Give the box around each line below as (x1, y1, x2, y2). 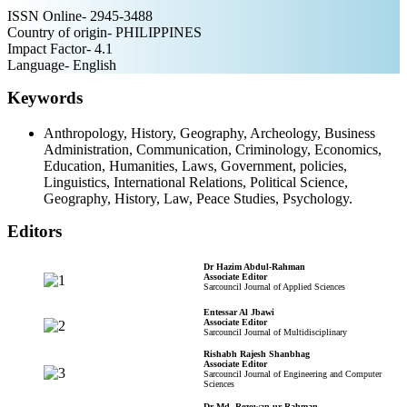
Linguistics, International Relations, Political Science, (44, 174, 348, 190)
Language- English (7, 56, 116, 73)
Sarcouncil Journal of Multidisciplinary (203, 326, 347, 337)
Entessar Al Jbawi (203, 306, 274, 317)
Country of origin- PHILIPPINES (7, 24, 202, 40)
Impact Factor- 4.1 (7, 40, 113, 56)
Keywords (7, 87, 83, 107)
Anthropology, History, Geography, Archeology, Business (44, 124, 375, 141)
